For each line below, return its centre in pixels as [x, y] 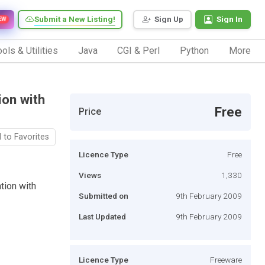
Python [195, 50]
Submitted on [104, 195]
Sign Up [169, 19]
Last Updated [102, 216]
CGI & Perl [139, 50]
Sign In [230, 19]
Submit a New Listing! [75, 19]
